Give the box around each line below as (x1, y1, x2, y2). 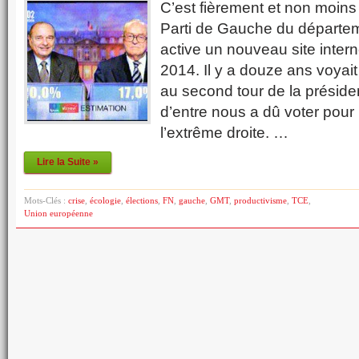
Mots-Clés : (24, 196, 68, 205)
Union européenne (24, 208, 93, 218)
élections (126, 196, 158, 205)
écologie (90, 196, 121, 205)
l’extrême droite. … (160, 124, 288, 141)
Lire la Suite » (37, 156, 99, 167)
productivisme (234, 196, 287, 205)
